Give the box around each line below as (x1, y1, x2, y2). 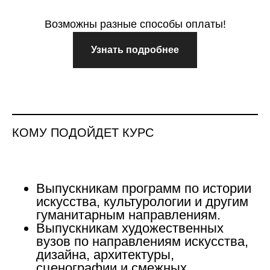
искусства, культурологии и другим (36, 193, 248, 209)
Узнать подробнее (91, 44, 179, 55)
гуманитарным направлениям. (36, 207, 221, 222)
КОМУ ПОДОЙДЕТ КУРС (12, 125, 154, 139)
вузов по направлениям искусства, (36, 233, 248, 249)
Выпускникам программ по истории (36, 180, 251, 196)
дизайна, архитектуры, (36, 246, 174, 262)
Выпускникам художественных (36, 220, 224, 236)
